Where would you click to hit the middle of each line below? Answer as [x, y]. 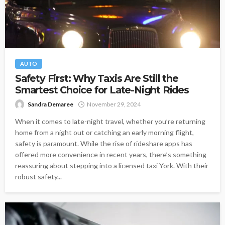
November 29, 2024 [114, 104]
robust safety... [38, 176]
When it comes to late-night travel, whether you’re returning [110, 121]
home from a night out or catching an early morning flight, [104, 132]
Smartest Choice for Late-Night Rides [102, 90]
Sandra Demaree [50, 104]
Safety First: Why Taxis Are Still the [97, 78]
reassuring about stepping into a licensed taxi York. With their [112, 165]
